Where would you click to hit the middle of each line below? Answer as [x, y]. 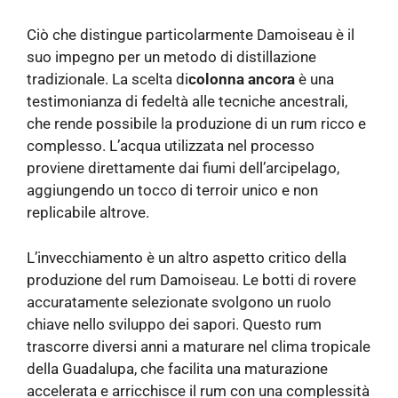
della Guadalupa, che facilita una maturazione [177, 368]
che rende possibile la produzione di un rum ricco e [196, 124]
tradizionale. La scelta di [107, 80]
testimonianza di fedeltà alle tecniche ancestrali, [187, 102]
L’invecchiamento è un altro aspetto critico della [187, 257]
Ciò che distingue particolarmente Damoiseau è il [191, 35]
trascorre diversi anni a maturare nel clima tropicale [199, 346]
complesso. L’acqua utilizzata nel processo [171, 146]
